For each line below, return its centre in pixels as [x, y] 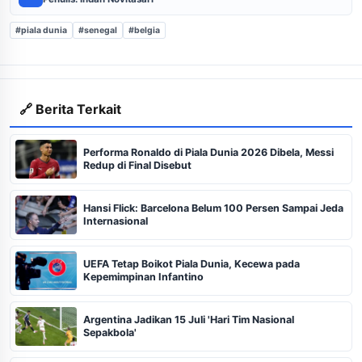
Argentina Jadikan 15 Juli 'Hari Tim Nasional [189, 319]
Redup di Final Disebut [137, 165]
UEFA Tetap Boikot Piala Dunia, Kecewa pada [192, 263]
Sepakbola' [110, 332]
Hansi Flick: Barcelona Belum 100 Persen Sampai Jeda [213, 208]
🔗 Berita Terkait [70, 109]
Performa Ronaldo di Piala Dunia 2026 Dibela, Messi [208, 152]
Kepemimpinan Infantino [143, 276]
